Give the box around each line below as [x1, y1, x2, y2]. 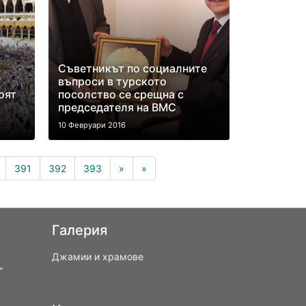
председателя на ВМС [57, 100, 176, 114]
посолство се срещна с [57, 87, 184, 101]
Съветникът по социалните [57, 61, 207, 75]
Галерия [52, 222, 107, 238]
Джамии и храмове [52, 251, 143, 262]
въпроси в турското [57, 74, 167, 88]
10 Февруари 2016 [57, 120, 126, 130]
